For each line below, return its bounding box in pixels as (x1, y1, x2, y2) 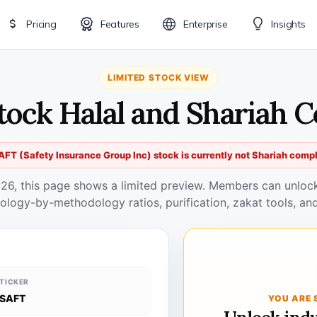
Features (100, 18, 139, 30)
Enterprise (183, 18, 228, 30)
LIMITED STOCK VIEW (108, 72, 209, 83)
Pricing (26, 18, 57, 30)
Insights (271, 18, 306, 30)
